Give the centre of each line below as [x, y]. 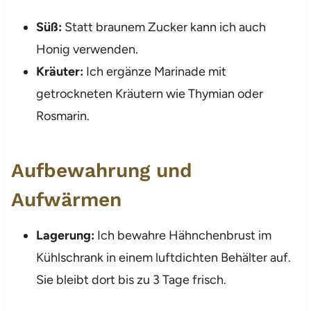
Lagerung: [65, 235]
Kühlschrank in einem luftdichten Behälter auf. [163, 257]
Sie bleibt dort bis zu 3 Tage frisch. [131, 279]
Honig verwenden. [87, 49]
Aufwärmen [66, 199]
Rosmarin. [62, 116]
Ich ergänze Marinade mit [154, 71]
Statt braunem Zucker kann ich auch [163, 27]
